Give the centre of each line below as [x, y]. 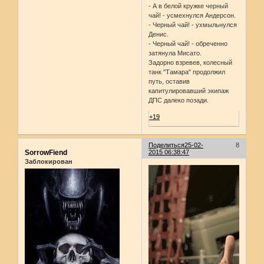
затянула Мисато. [175, 53]
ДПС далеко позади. [179, 100]
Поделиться [167, 145]
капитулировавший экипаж [189, 91]
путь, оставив [169, 82]
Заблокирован [49, 161]
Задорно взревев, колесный [191, 63]
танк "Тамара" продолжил [187, 72]
